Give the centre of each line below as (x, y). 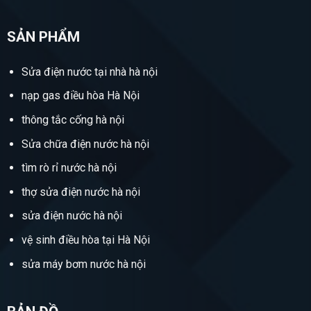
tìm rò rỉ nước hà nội (69, 168)
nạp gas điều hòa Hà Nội (80, 96)
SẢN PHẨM (43, 37)
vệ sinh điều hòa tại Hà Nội (85, 240)
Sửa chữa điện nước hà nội (85, 144)
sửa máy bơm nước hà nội (83, 264)
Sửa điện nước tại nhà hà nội (89, 72)
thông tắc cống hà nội (73, 120)
